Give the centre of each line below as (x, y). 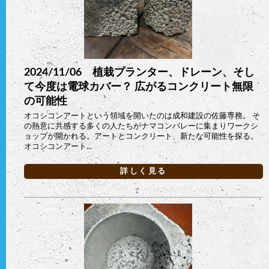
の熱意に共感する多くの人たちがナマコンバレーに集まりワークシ (141, 126)
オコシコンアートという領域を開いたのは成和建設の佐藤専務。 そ (142, 116)
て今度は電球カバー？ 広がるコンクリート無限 (139, 87)
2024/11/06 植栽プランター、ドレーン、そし (139, 72)
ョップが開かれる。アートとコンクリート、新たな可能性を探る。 (141, 136)
